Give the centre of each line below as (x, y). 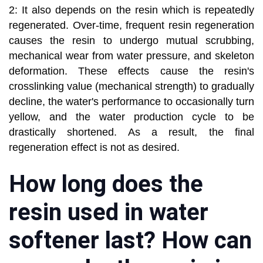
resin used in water (109, 213)
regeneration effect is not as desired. (94, 148)
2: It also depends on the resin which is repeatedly (131, 10)
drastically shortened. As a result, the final (131, 132)
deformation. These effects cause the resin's (131, 71)
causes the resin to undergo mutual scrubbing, (131, 41)
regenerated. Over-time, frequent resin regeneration (131, 26)
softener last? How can (130, 241)
